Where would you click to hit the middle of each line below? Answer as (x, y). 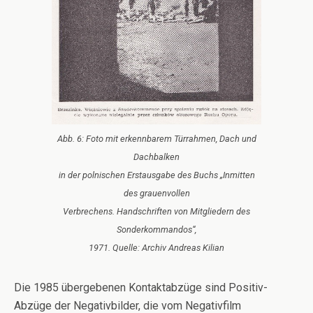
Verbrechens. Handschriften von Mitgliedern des (156, 212)
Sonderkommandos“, (156, 230)
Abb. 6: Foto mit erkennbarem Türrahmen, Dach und (156, 139)
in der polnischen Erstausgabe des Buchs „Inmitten (156, 175)
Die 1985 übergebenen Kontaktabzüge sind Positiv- (141, 288)
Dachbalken (156, 157)
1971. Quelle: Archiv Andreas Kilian (156, 248)
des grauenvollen (156, 194)
